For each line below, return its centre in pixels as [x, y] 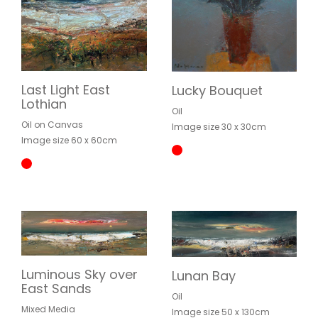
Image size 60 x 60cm [69, 141]
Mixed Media [48, 309]
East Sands [56, 289]
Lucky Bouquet [217, 90]
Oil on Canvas [52, 125]
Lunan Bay [203, 276]
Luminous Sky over [79, 275]
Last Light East [66, 90]
